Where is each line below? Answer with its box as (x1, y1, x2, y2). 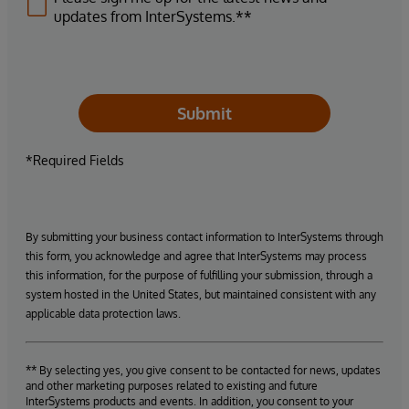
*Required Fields (26, 152, 124, 168)
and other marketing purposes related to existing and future (26, 379, 318, 393)
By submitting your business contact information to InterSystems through (26, 230, 383, 244)
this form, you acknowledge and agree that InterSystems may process (26, 249, 367, 263)
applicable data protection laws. (26, 307, 181, 320)
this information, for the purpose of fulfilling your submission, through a (26, 268, 372, 282)
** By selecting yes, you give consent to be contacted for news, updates (26, 363, 381, 377)
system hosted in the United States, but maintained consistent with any (26, 288, 376, 301)
